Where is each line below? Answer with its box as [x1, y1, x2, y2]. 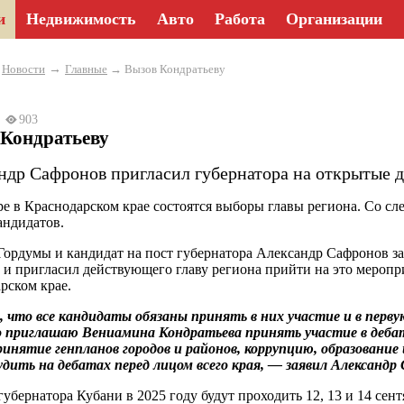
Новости [2, 62, 45, 76]
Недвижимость [26, 10, 136, 28]
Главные [65, 62, 107, 76]
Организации [286, 10, 382, 28]
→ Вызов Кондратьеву [107, 62, 225, 76]
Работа [215, 10, 265, 28]
